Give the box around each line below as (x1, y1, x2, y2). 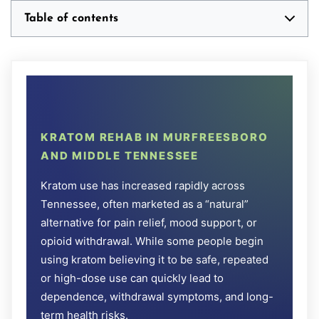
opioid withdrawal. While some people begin (41, 234, 263, 249)
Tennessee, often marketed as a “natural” (41, 197, 249, 211)
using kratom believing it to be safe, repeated (41, 253, 268, 267)
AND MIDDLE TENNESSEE (41, 149, 199, 163)
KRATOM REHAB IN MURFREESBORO (41, 130, 268, 145)
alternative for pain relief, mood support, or (41, 216, 257, 230)
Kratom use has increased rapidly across (41, 179, 245, 193)
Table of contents (24, 13, 118, 25)
